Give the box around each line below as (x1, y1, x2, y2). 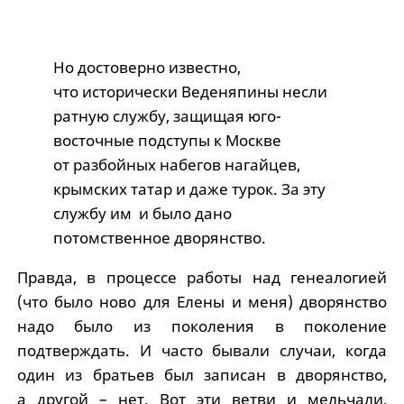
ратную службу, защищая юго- (52, 106, 281, 127)
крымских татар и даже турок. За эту (52, 179, 326, 200)
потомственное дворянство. (52, 227, 266, 249)
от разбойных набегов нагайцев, (52, 154, 300, 176)
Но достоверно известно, (52, 57, 241, 78)
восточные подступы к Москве (52, 130, 281, 151)
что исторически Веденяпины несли (52, 81, 327, 103)
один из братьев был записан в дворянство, (16, 364, 388, 386)
